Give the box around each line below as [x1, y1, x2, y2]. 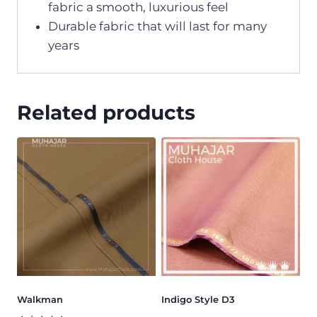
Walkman [17, 294, 63, 306]
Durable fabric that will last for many [47, 18, 267, 33]
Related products [17, 100, 195, 125]
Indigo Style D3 [161, 294, 235, 306]
